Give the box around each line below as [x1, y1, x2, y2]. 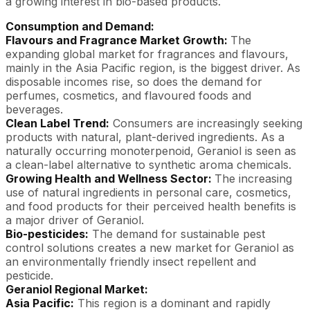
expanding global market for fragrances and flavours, [6, 47, 289, 61]
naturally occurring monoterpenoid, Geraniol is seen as [6, 144, 296, 158]
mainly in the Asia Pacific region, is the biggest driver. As [6, 61, 300, 75]
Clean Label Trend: [6, 116, 109, 130]
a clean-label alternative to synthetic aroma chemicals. [6, 158, 291, 172]
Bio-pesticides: [6, 227, 89, 241]
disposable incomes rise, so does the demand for [6, 75, 262, 89]
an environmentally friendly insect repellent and [6, 255, 256, 268]
